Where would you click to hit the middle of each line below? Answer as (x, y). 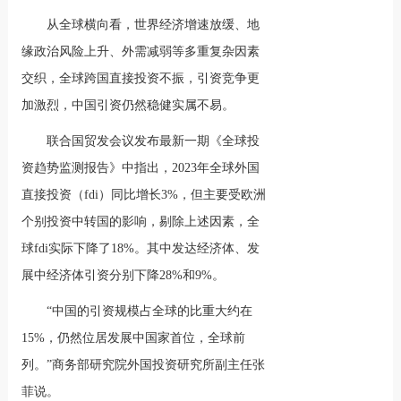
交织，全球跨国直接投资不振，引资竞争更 (141, 78)
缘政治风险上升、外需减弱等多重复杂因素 (141, 51)
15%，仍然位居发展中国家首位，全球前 (134, 338)
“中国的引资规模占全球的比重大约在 (150, 311)
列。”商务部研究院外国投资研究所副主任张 (144, 365)
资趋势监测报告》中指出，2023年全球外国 (141, 168)
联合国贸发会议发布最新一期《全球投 (154, 141)
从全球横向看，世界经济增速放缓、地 (154, 25)
